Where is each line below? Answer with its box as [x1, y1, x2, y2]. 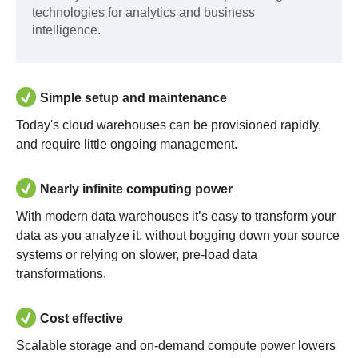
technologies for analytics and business [32, 6, 255, 19]
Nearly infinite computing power [40, 182, 233, 197]
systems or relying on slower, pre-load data [16, 248, 257, 261]
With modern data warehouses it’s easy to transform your [16, 209, 336, 223]
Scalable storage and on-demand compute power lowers [16, 339, 336, 352]
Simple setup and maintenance [40, 91, 227, 105]
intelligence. [32, 23, 101, 37]
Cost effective [40, 312, 123, 326]
